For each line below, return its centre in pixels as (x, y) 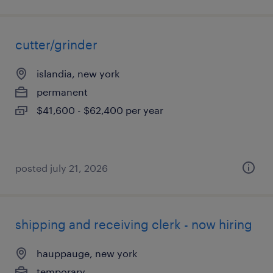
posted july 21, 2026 (62, 168)
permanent (62, 92)
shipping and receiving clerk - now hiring (134, 224)
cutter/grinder (56, 44)
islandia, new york (78, 73)
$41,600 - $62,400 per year (100, 110)
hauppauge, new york (87, 253)
